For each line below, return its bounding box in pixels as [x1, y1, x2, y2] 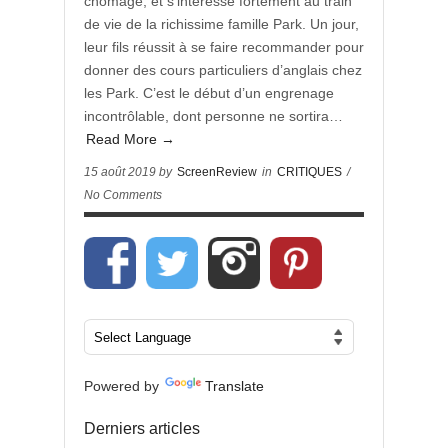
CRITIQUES [277, 165, 342, 179]
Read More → [86, 131, 175, 147]
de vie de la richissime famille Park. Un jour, [84, 16, 359, 32]
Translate [205, 378, 264, 394]
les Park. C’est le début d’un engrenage [84, 85, 334, 101]
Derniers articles [84, 420, 200, 437]
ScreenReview [177, 165, 257, 179]
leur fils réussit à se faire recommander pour [84, 39, 364, 55]
